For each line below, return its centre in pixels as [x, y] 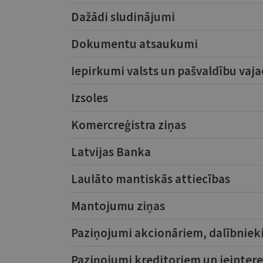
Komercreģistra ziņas [128, 125]
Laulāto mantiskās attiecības [150, 179]
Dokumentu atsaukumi [134, 44]
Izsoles [89, 98]
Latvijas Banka [111, 152]
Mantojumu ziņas [118, 206]
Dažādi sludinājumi [123, 17]
